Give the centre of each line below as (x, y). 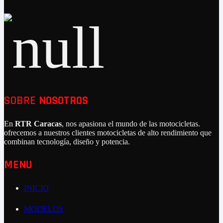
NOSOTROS (63, 100)
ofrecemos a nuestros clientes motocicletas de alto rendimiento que (108, 132)
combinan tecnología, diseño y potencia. (67, 141)
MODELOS (44, 209)
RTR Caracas (38, 123)
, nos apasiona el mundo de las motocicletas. (131, 123)
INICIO (36, 188)
